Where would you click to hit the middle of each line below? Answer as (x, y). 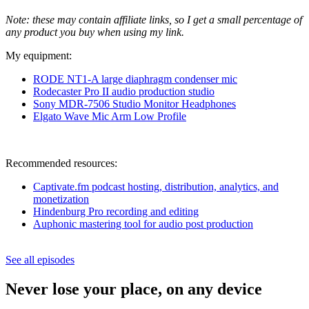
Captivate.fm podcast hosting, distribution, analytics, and (156, 186)
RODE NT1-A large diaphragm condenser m (131, 79)
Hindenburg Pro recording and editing (116, 211)
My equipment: (39, 55)
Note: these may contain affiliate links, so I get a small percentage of (154, 19)
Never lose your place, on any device (134, 289)
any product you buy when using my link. (95, 32)
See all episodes (40, 259)
